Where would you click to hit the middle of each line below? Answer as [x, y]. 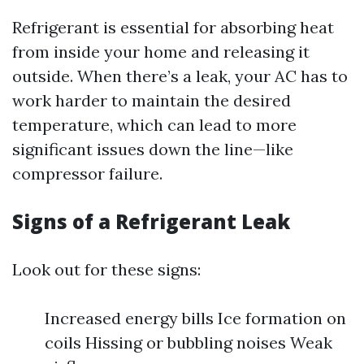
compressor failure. [87, 173]
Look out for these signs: [106, 269]
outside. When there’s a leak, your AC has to [180, 76]
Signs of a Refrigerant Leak [151, 221]
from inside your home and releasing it [161, 52]
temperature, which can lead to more [154, 125]
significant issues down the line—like [153, 149]
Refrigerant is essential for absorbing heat [173, 27]
